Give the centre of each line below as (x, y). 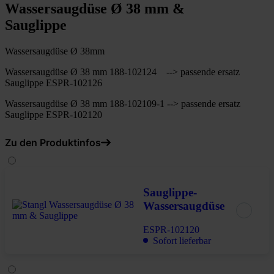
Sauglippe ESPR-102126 (54, 83)
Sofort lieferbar (182, 240)
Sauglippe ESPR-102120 (54, 115)
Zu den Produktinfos (53, 143)
